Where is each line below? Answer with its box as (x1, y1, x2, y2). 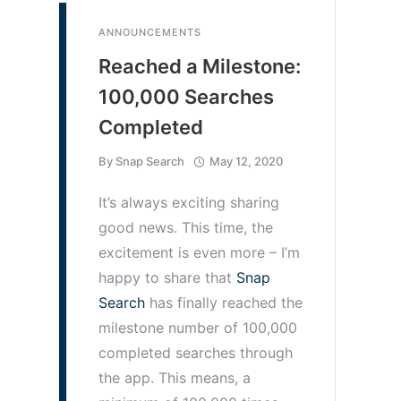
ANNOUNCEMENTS (98, 25, 201, 38)
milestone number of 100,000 (98, 318, 297, 337)
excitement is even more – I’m (98, 243, 300, 261)
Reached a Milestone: (98, 54, 301, 78)
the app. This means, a (98, 368, 251, 387)
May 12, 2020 (209, 153, 283, 168)
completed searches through (98, 343, 293, 362)
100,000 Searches (98, 84, 274, 108)
